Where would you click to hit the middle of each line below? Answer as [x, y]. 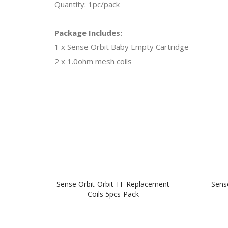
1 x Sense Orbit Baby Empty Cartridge [122, 47]
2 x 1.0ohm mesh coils [93, 61]
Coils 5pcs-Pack [113, 194]
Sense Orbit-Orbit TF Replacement [113, 184]
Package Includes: [88, 32]
